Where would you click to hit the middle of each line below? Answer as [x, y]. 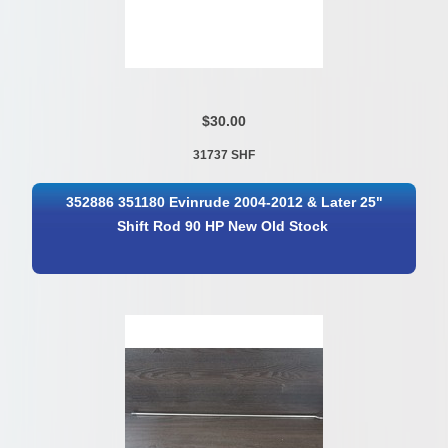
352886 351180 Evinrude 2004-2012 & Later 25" [225, 203]
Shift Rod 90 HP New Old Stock [223, 227]
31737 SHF [223, 154]
